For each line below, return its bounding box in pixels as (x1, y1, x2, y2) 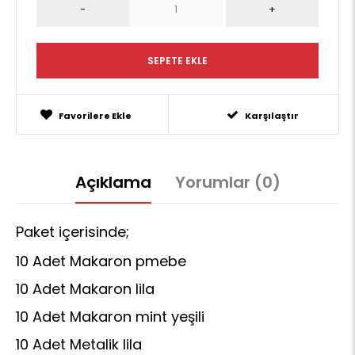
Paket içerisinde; (16, 222, 129, 242)
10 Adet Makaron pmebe (16, 251, 186, 271)
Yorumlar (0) (174, 171, 281, 193)
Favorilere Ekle (58, 109, 132, 122)
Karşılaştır (245, 109, 300, 122)
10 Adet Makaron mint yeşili (16, 307, 204, 326)
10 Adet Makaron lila (16, 279, 155, 299)
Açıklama (74, 171, 151, 193)
